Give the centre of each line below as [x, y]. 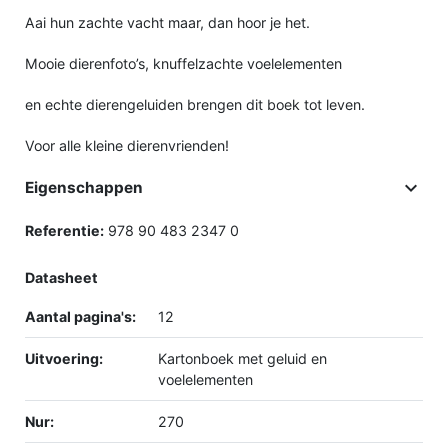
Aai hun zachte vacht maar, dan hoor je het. [167, 23]
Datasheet [61, 278]
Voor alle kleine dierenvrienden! [127, 146]
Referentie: [64, 231]
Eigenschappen [84, 188]
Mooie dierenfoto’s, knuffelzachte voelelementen [183, 64]
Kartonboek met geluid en [242, 359]
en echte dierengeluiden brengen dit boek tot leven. [195, 105]
